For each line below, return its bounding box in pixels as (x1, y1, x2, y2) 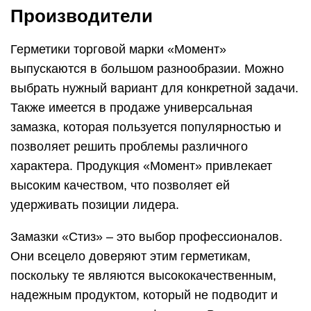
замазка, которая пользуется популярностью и (10, 120, 281, 135)
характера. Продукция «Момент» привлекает (10, 159, 272, 174)
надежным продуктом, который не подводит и (10, 288, 278, 303)
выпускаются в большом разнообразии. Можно (10, 62, 284, 76)
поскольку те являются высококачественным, (10, 269, 276, 283)
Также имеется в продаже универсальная (10, 101, 253, 115)
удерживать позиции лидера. (10, 198, 179, 212)
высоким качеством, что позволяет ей (10, 178, 230, 193)
